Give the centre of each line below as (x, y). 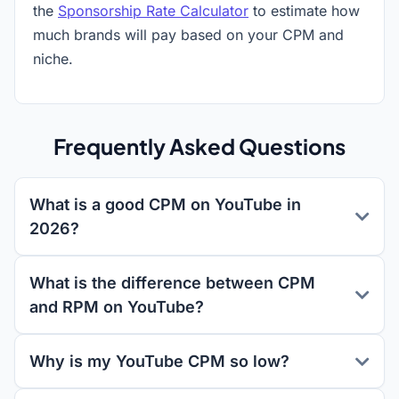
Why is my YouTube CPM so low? (159, 361)
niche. (53, 59)
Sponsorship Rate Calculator (153, 11)
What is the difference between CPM (172, 283)
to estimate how (304, 11)
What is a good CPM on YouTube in (165, 204)
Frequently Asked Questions (199, 146)
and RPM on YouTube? (117, 307)
